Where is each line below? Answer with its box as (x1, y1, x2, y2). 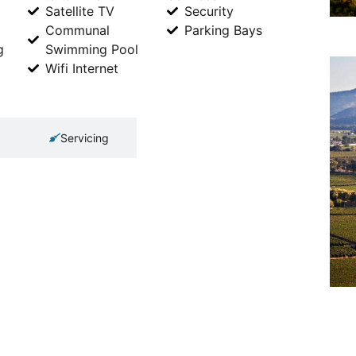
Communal (45, 21, 110, 38)
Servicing (60, 130, 109, 145)
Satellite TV (45, 2, 114, 19)
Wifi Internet (45, 60, 118, 76)
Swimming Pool (45, 41, 138, 57)
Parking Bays (184, 21, 263, 38)
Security (184, 2, 234, 19)
